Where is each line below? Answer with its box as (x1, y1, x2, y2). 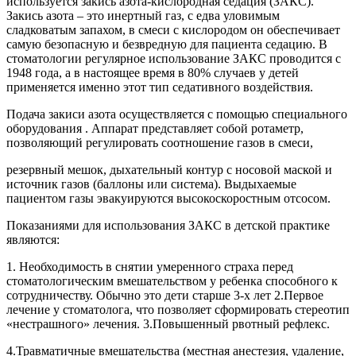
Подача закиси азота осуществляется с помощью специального (6, 106, 347, 121)
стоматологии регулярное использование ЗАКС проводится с (6, 51, 341, 65)
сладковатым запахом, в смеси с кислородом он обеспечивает (6, 22, 340, 37)
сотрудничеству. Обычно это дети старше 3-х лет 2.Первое (6, 288, 323, 302)
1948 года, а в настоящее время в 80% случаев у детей (6, 65, 299, 79)
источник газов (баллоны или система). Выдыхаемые (6, 176, 296, 191)
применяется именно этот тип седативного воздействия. (6, 79, 313, 94)
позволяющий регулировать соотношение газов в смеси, (6, 135, 313, 149)
